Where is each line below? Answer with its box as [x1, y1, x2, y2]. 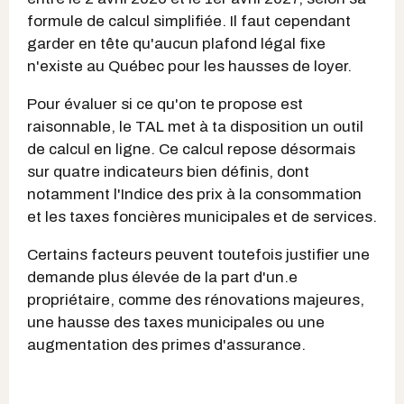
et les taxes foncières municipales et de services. [27, 208, 377, 225]
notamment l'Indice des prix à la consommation [27, 186, 362, 203]
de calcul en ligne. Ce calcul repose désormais [27, 141, 355, 158]
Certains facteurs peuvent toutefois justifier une [27, 246, 370, 263]
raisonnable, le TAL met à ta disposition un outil [27, 118, 363, 135]
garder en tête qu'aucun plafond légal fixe [27, 35, 326, 52]
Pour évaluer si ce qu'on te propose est [27, 96, 303, 113]
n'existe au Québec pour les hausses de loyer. [27, 58, 352, 75]
